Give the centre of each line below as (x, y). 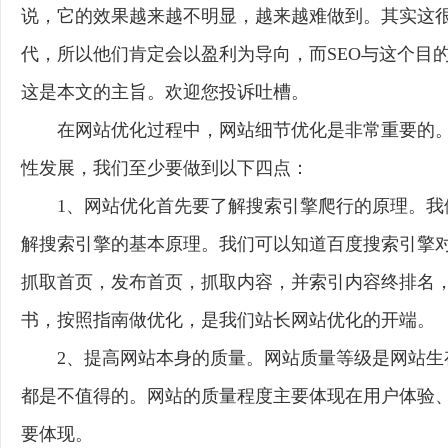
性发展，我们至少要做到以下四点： (165, 168)
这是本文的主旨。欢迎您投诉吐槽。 (165, 92)
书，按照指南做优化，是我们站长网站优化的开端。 (228, 320)
